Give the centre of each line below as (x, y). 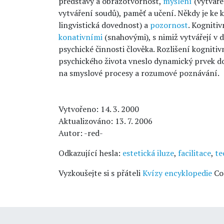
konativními (80, 37)
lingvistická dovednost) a (104, 25)
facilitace (194, 153)
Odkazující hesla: (90, 153)
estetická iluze (148, 153)
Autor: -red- (81, 133)
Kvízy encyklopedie (177, 173)
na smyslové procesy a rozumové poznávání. (139, 73)
